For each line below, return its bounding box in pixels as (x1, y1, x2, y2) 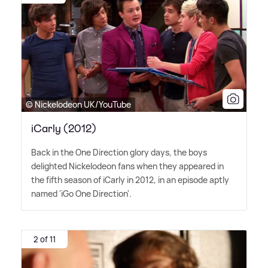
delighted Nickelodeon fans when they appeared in (31, 160, 224, 172)
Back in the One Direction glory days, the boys (31, 147, 207, 159)
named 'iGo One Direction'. (31, 188, 132, 200)
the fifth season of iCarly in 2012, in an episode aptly (31, 174, 229, 186)
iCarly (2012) (31, 121, 96, 136)
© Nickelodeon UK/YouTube (26, 99, 131, 111)
